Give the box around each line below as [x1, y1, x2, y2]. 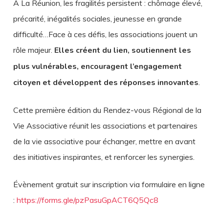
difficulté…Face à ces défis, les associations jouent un [13, 29, 197, 39]
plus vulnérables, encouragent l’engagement [13, 61, 182, 72]
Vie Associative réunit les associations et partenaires [13, 121, 197, 131]
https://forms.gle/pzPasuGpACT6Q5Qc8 [16, 195, 158, 205]
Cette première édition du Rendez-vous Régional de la [13, 105, 201, 115]
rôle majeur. [13, 45, 54, 55]
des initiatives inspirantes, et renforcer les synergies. [13, 152, 195, 162]
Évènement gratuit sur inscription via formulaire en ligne [13, 179, 205, 189]
